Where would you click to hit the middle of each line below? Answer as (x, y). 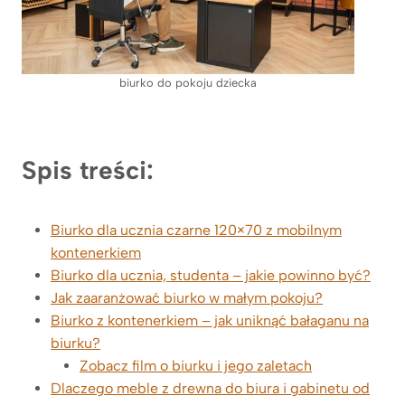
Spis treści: (88, 170)
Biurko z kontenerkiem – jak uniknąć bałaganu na (210, 320)
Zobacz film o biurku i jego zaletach (196, 365)
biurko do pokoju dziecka (188, 82)
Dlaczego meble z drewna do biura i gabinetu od (210, 388)
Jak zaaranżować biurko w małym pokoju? (187, 297)
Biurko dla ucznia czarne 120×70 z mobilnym (196, 230)
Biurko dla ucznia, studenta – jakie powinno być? (211, 275)
